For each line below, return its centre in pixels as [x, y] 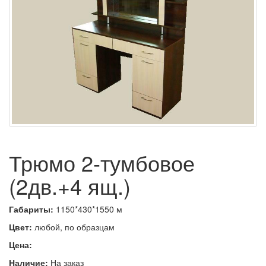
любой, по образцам [73, 227]
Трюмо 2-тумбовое [102, 162]
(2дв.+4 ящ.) [70, 186]
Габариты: [32, 209]
